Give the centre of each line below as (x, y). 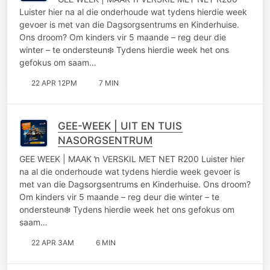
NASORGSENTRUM (105, 140)
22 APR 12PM (54, 83)
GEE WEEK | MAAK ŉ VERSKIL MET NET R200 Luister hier (132, 159)
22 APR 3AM (53, 242)
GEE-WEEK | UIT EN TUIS (120, 126)
